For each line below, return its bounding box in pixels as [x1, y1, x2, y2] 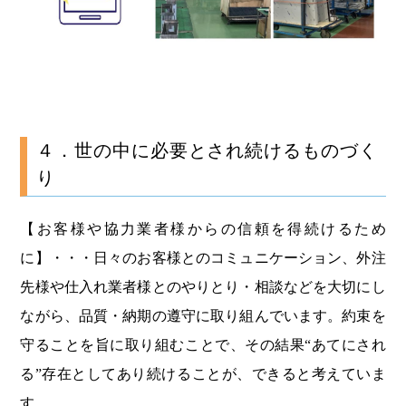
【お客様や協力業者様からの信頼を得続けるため [20, 220, 386, 237]
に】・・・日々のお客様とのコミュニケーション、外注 [20, 249, 386, 266]
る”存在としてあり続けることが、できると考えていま [20, 365, 386, 382]
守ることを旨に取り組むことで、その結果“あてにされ [20, 336, 386, 353]
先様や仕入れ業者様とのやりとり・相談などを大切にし [20, 278, 386, 295]
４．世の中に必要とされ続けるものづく [36, 140, 377, 160]
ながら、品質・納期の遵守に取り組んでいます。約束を [20, 307, 386, 324]
